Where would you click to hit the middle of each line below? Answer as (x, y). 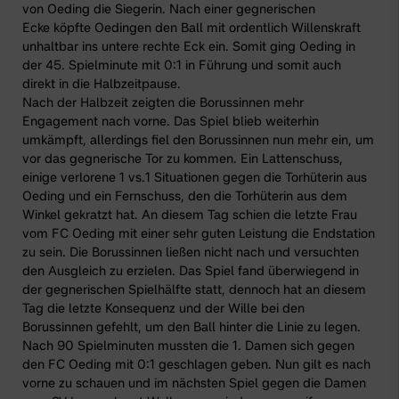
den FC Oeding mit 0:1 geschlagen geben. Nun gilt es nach (196, 364)
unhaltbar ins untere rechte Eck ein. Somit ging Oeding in (189, 46)
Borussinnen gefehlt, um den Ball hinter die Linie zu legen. (191, 327)
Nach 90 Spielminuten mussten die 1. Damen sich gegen (188, 346)
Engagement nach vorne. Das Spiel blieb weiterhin (171, 121)
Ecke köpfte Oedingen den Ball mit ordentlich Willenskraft (191, 28)
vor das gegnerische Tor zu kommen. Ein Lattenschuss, (183, 159)
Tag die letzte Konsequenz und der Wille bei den (163, 308)
